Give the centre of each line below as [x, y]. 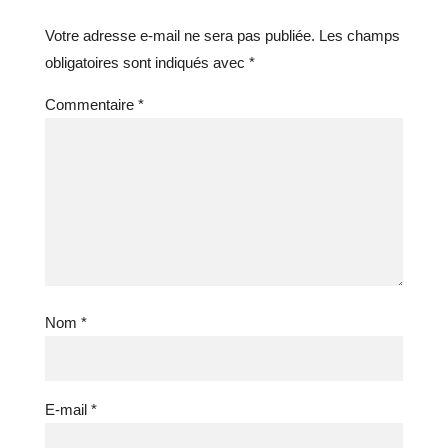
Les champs [359, 36]
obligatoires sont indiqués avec [146, 63]
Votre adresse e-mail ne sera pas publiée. [179, 36]
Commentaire [91, 105]
